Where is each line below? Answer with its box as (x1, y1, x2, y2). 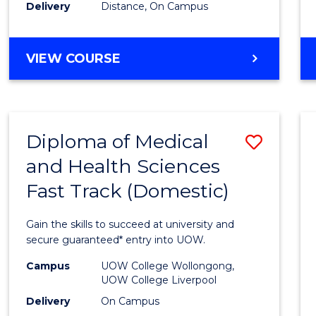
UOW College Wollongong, (101, 259, 235, 272)
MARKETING (120, 83, 202, 99)
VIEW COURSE (26, 50, 121, 66)
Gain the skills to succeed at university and (26, 217, 235, 231)
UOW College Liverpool (101, 273, 217, 286)
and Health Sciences (26, 154, 221, 178)
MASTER (120, 49, 178, 66)
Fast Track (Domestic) (26, 178, 230, 202)
